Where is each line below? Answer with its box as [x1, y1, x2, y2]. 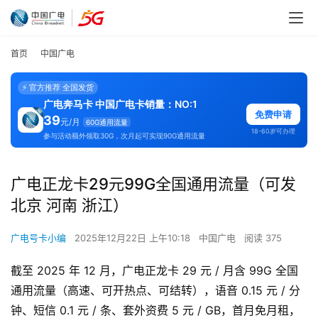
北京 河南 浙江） [11, 196, 128, 215]
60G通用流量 [86, 118, 128, 127]
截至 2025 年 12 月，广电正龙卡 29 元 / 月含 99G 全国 [11, 263, 298, 278]
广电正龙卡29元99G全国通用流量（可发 [11, 175, 296, 194]
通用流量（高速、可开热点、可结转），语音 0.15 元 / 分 [11, 283, 300, 298]
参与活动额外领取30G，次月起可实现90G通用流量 [43, 131, 205, 141]
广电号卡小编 [11, 232, 66, 244]
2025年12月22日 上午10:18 [75, 232, 193, 244]
